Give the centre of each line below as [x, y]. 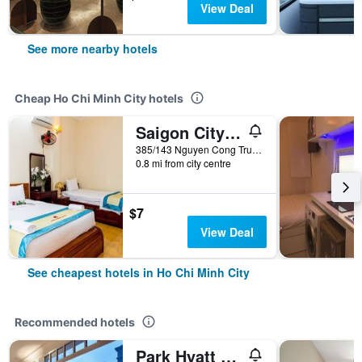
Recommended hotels [75, 322]
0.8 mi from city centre [183, 163]
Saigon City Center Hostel [233, 132]
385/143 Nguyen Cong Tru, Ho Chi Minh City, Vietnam [257, 149]
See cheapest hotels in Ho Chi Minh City [139, 272]
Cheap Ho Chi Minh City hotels [99, 98]
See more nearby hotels [93, 48]
